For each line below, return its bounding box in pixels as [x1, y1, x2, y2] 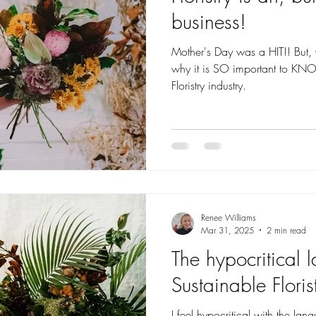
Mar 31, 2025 [201, 224, 254, 236]
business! [171, 8, 246, 35]
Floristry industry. [171, 78, 246, 93]
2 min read [267, 224, 306, 236]
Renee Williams [201, 211, 256, 224]
